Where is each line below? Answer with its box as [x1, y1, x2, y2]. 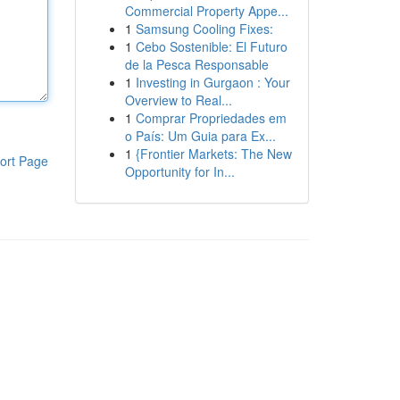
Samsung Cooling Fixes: [135, 20, 273, 37]
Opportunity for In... [124, 162, 235, 180]
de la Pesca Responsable [124, 55, 269, 73]
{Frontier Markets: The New [135, 145, 292, 162]
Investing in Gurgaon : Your [135, 73, 290, 91]
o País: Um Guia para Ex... [124, 127, 276, 145]
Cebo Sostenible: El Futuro [135, 37, 287, 55]
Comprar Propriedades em [135, 109, 287, 127]
